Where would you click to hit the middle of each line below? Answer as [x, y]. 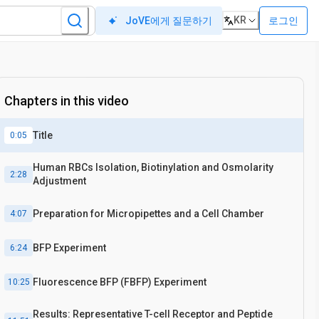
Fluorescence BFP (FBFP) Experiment [120, 282]
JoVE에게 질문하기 [169, 21]
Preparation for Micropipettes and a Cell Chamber [148, 213]
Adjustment [59, 181]
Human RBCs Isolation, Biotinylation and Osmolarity [153, 167]
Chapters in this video [67, 101]
